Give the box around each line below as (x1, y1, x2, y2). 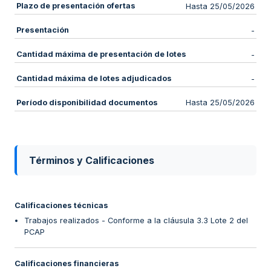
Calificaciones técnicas (15, 200, 108, 210)
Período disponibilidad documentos (16, 97, 158, 107)
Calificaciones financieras (15, 259, 119, 269)
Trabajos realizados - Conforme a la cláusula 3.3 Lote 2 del (24, 216, 248, 226)
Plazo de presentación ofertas (16, 1, 135, 11)
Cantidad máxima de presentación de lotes (16, 50, 186, 59)
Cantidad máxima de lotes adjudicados (16, 74, 172, 83)
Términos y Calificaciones (29, 154, 154, 166)
